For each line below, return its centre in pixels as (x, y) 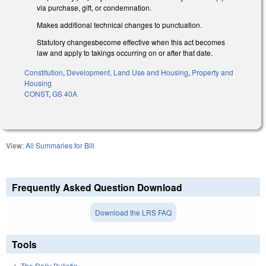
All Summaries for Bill (60, 145)
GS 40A (65, 93)
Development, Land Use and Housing (127, 72)
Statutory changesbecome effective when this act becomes (131, 42)
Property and (213, 72)
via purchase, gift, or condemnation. (94, 8)
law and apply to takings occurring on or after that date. (125, 53)
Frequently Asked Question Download (97, 187)
